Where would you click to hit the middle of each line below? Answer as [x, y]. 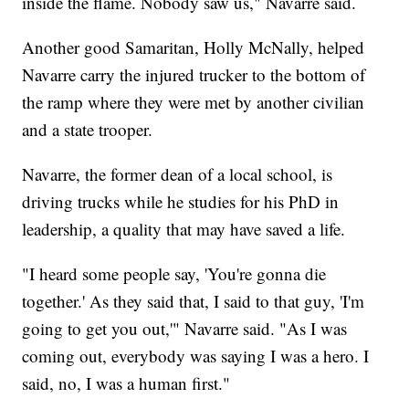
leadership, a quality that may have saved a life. [184, 229]
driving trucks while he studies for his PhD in [181, 202]
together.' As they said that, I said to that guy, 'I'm [194, 301]
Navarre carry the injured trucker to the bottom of [194, 75]
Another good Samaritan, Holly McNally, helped [194, 47]
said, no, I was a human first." [126, 383]
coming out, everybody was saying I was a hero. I [196, 356]
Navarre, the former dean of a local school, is [178, 174]
